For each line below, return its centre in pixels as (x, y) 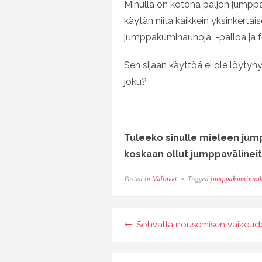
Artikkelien (166, 226)
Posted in (138, 179)
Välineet (164, 179)
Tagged (199, 179)
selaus (146, 247)
